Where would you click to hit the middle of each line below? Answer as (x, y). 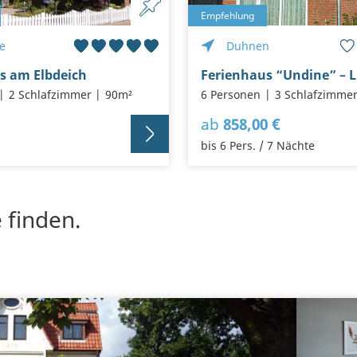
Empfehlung (228, 15)
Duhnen (248, 46)
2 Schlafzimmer (50, 95)
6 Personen (231, 95)
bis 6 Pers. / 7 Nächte (258, 146)
